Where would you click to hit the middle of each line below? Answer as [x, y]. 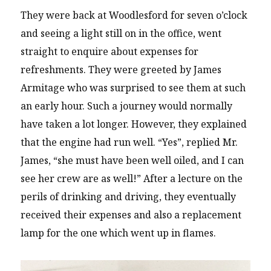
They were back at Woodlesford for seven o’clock [134, 15]
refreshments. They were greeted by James [121, 70]
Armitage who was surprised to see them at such [133, 88]
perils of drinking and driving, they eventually [129, 197]
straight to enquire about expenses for [110, 52]
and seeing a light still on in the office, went [121, 34]
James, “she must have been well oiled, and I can [132, 161]
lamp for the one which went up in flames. [119, 233]
